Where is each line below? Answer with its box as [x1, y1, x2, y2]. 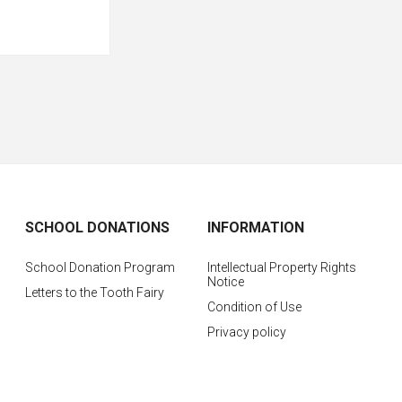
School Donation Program [25, 260, 176, 275]
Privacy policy [206, 325, 286, 340]
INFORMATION [206, 219, 304, 237]
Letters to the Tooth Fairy [25, 285, 165, 301]
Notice [206, 275, 244, 290]
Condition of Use [206, 300, 301, 315]
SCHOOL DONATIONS [25, 219, 170, 237]
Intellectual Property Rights [206, 260, 356, 275]
